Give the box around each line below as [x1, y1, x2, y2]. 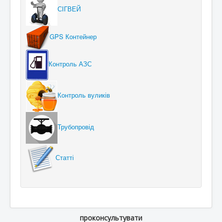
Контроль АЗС [49, 59, 92, 69]
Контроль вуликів [57, 90, 110, 100]
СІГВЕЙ [57, 4, 81, 14]
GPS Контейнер [50, 32, 97, 42]
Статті [55, 153, 74, 163]
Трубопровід [57, 122, 94, 132]
